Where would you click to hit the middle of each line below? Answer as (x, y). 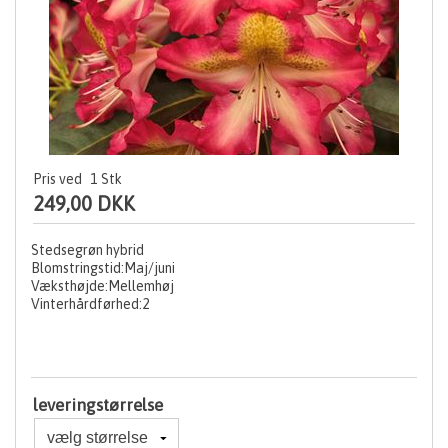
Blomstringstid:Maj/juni (103, 267)
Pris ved (57, 178)
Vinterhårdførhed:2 (90, 303)
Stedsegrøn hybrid (87, 249)
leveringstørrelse (98, 404)
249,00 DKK (84, 203)
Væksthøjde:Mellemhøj (102, 285)
